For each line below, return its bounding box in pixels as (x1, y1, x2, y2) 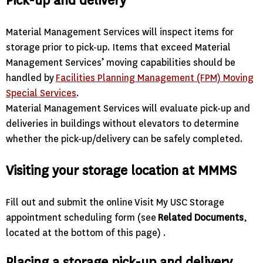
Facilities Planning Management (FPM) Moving (56, 72, 254, 85)
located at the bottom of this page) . (6, 227, 166, 240)
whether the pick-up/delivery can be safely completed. (6, 133, 243, 146)
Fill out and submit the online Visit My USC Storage (6, 196, 224, 209)
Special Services (6, 87, 76, 100)
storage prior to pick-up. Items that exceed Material (6, 41, 231, 54)
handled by (6, 72, 56, 85)
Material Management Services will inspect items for (6, 26, 234, 39)
